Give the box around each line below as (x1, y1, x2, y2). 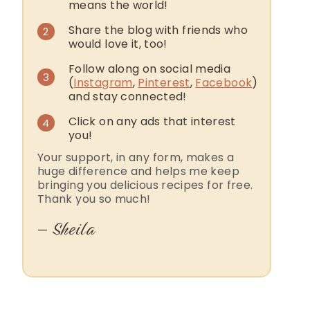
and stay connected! (69, 88, 187, 104)
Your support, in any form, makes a (37, 149, 235, 165)
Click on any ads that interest (69, 113, 236, 129)
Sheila (51, 213, 95, 244)
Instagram (73, 74, 133, 91)
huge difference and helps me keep (37, 163, 239, 179)
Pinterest (138, 74, 190, 91)
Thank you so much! (37, 190, 151, 207)
